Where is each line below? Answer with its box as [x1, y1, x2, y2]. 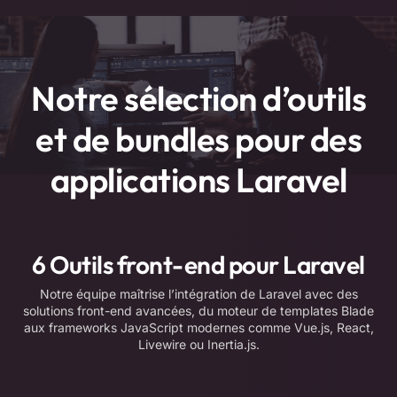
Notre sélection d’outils [31, 77, 366, 121]
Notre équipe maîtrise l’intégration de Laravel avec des [39, 286, 358, 302]
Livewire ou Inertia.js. [137, 337, 260, 353]
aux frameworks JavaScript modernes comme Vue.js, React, [23, 320, 374, 336]
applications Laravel [50, 159, 347, 202]
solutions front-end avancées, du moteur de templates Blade [23, 303, 374, 319]
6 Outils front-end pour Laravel [32, 249, 365, 281]
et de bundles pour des [35, 118, 362, 161]
